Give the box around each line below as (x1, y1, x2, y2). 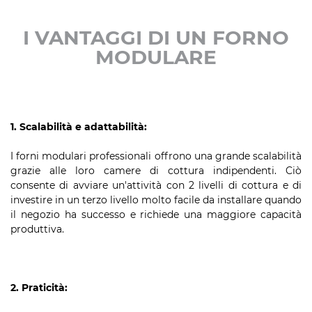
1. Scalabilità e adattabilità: (10, 120, 147, 134)
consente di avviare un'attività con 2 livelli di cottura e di (10, 179, 302, 192)
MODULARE (95, 45, 217, 70)
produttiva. (10, 223, 64, 236)
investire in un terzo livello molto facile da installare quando (10, 194, 302, 207)
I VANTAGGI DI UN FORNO (23, 26, 289, 50)
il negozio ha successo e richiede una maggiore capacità (10, 208, 302, 221)
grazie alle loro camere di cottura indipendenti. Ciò (10, 164, 302, 178)
